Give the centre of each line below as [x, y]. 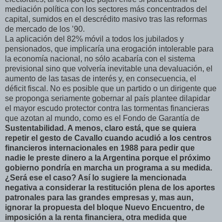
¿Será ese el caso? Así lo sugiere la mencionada [96, 177]
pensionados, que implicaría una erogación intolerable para [109, 49]
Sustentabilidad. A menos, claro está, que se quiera [101, 128]
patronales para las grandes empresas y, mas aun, [99, 197]
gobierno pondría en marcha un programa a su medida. [109, 167]
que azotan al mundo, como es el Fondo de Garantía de [102, 118]
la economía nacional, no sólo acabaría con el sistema [100, 58]
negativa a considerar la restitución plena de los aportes [110, 187]
